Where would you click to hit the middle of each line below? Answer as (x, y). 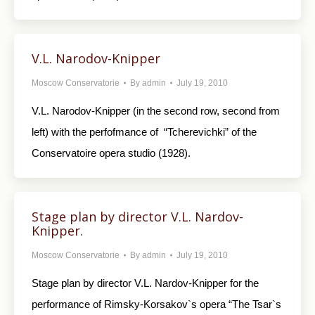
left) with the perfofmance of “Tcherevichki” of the (144, 132)
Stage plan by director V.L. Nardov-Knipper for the (145, 283)
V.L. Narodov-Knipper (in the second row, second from (156, 111)
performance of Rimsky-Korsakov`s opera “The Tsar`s (156, 304)
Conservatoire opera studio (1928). (111, 153)
